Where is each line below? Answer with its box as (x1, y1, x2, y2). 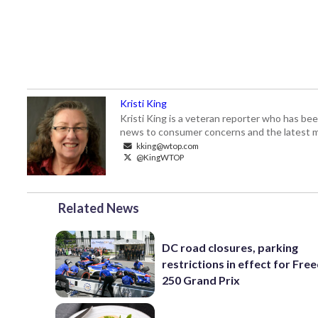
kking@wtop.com (135, 141, 199, 151)
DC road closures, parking (162, 241, 299, 255)
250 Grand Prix (162, 273, 241, 287)
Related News (58, 200, 139, 216)
